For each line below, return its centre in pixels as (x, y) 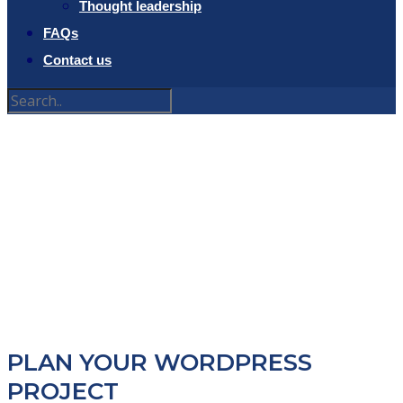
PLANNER (201, 300)
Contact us (77, 60)
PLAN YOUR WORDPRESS (160, 363)
